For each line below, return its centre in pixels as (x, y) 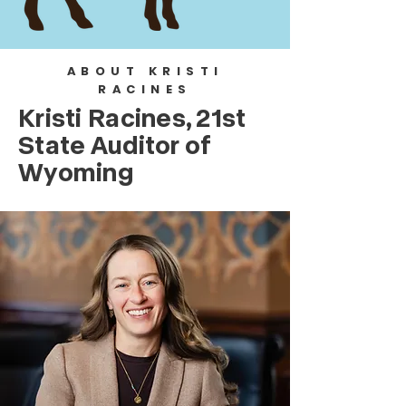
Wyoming (76, 171)
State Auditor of (115, 144)
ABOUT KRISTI (145, 71)
